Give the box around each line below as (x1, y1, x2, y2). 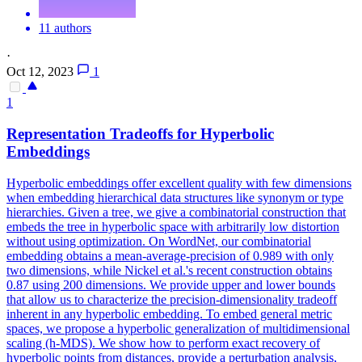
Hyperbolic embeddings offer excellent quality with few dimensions (6, 175, 351, 190)
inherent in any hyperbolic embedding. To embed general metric (6, 306, 332, 321)
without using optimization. (6, 234, 145, 248)
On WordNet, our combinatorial (145, 234, 311, 248)
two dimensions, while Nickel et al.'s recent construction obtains (6, 263, 332, 277)
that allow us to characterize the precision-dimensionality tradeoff (6, 292, 337, 306)
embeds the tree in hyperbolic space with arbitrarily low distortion (6, 219, 339, 234)
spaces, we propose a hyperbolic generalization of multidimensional (6, 321, 350, 335)
